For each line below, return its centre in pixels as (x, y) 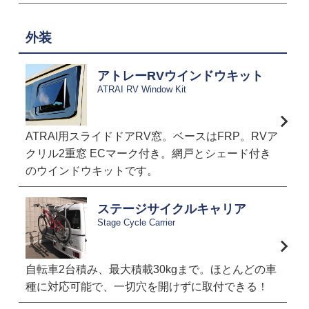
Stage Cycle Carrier (136, 223)
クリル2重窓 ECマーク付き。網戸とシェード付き (148, 154)
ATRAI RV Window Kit (141, 90)
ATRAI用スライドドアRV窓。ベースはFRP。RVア (151, 137)
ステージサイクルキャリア (171, 209)
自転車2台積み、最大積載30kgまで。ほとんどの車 (151, 270)
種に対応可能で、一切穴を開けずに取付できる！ (147, 287)
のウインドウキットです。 (91, 171)
